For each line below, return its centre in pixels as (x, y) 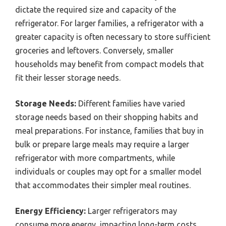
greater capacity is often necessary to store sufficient (113, 37)
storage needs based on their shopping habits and (107, 117)
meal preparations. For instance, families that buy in (109, 130)
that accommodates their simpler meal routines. (103, 185)
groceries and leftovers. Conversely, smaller (94, 50)
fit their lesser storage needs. (68, 77)
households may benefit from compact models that (109, 64)
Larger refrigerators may (131, 211)
